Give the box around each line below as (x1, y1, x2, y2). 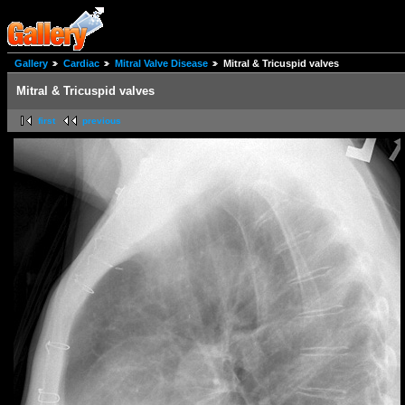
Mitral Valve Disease (115, 58, 208, 70)
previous (82, 116, 121, 127)
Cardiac (63, 58, 99, 70)
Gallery (14, 58, 48, 70)
